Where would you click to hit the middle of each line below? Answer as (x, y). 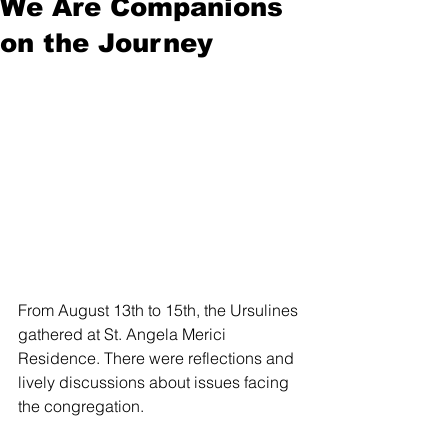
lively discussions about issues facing (155, 382)
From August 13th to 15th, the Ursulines (160, 310)
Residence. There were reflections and (158, 358)
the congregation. (81, 406)
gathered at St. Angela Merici (124, 334)
